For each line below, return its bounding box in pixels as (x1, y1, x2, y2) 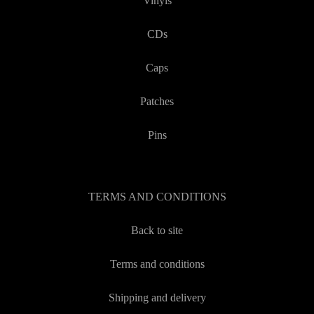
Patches (140, 95, 174, 107)
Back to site (131, 224, 183, 236)
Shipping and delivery (108, 292, 206, 303)
